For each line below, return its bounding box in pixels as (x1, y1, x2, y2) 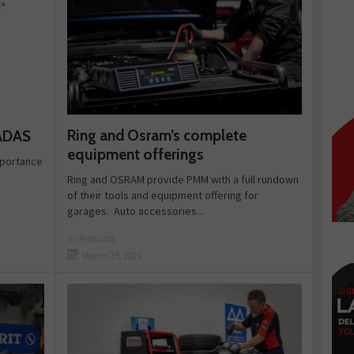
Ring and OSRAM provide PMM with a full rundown (67, 172, 299, 187)
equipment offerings (67, 145, 205, 164)
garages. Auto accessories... (67, 204, 205, 219)
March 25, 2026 (82, 250, 143, 262)
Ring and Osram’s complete (67, 126, 247, 145)
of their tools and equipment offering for (67, 188, 259, 203)
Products (79, 232, 115, 245)
